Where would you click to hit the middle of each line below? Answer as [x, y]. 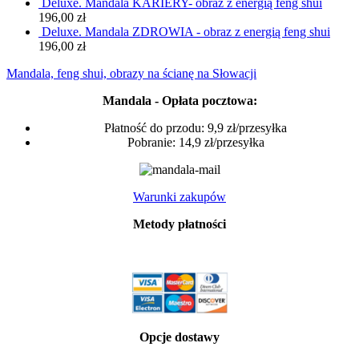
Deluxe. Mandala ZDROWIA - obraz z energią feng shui [186, 32]
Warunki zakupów [179, 197]
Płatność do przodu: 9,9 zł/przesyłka [196, 128]
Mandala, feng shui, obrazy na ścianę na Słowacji [131, 74]
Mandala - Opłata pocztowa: [179, 101]
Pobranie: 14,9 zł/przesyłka [196, 143]
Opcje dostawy [179, 337]
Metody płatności [179, 224]
